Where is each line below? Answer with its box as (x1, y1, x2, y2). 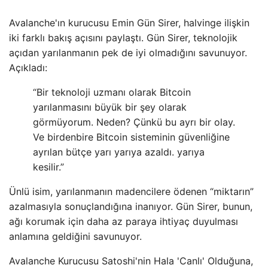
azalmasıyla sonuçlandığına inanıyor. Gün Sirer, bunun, (9, 200, 252, 212)
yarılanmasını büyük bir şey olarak (33, 100, 187, 113)
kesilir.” (33, 160, 64, 173)
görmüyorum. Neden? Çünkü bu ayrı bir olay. (33, 115, 235, 128)
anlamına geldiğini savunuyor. (9, 230, 142, 242)
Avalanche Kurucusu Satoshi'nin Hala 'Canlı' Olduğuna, (9, 254, 253, 267)
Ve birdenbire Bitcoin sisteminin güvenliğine (33, 130, 230, 143)
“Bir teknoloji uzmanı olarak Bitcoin (33, 86, 191, 98)
